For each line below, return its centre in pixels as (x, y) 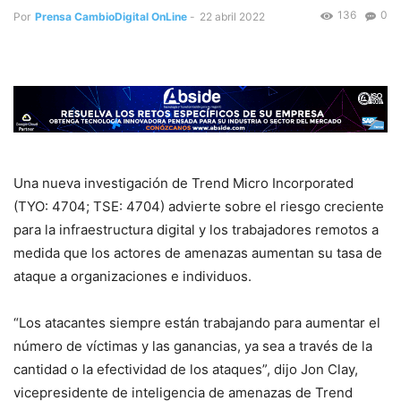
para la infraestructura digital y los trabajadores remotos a (196, 230)
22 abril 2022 (232, 17)
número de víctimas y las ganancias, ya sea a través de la (193, 346)
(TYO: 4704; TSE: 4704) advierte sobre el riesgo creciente (199, 206)
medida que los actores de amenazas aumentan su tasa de (198, 253)
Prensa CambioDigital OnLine (111, 17)
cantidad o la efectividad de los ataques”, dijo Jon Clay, (186, 369)
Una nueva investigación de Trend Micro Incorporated (183, 183)
